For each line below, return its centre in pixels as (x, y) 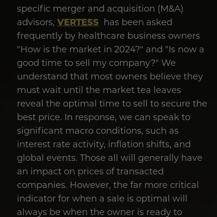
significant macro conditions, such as (98, 131)
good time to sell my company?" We (96, 63)
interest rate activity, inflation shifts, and (104, 144)
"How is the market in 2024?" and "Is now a (111, 49)
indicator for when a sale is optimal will (102, 198)
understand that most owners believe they (110, 76)
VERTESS (78, 22)
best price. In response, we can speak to (104, 117)
